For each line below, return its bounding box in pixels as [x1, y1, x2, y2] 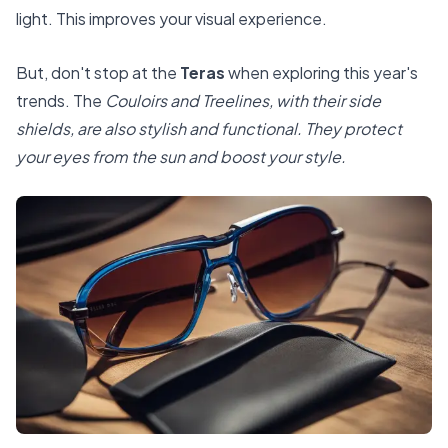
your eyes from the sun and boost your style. [16, 145, 346, 167]
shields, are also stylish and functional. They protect [16, 117, 402, 139]
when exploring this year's [225, 61, 418, 83]
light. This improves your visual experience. [16, 7, 327, 29]
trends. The [16, 89, 105, 111]
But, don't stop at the [16, 61, 180, 83]
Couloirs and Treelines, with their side [105, 89, 381, 111]
